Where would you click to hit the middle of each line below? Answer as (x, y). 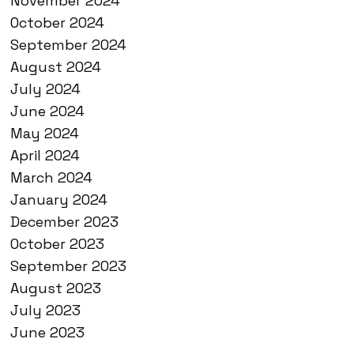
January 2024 (59, 200)
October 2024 (57, 23)
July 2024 (45, 89)
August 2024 (56, 67)
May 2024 (45, 133)
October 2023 (57, 244)
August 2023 (56, 288)
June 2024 (47, 111)
